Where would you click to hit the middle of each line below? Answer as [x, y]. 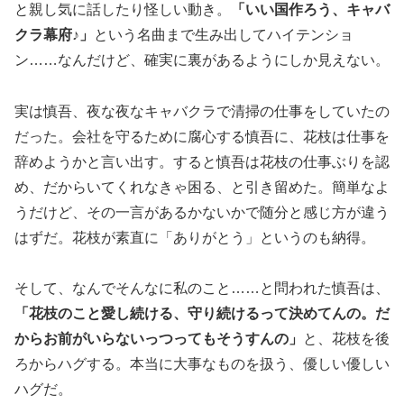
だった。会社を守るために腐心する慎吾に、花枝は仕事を [202, 136]
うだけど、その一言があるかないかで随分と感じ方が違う [202, 212]
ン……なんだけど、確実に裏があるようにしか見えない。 [202, 60]
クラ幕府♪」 [54, 34]
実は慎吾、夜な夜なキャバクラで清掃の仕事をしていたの [202, 111]
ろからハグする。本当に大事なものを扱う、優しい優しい [202, 364]
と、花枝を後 [346, 339]
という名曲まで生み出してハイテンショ [224, 34]
